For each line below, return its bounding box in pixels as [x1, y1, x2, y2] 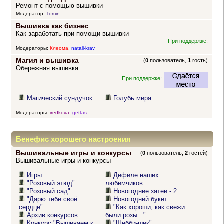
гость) [191, 57, 208, 64]
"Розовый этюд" [27, 179, 75, 187]
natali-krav [71, 45, 95, 51]
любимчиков [105, 179, 143, 187]
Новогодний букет [113, 195, 168, 203]
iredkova [49, 109, 69, 115]
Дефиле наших [113, 171, 159, 179]
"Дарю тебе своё [27, 195, 78, 203]
